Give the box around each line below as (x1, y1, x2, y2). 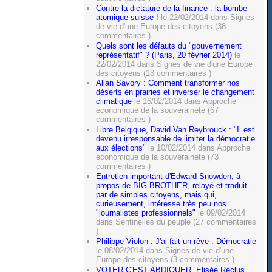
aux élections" (96, 143, 146, 153)
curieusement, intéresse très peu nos (96, 199, 227, 209)
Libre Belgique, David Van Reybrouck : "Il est (96, 125, 255, 135)
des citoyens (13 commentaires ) (96, 68, 212, 78)
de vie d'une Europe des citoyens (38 (96, 21, 226, 31)
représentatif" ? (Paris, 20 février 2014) (96, 50, 233, 59)
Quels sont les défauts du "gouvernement (96, 41, 242, 50)
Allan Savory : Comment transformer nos (96, 78, 240, 88)
